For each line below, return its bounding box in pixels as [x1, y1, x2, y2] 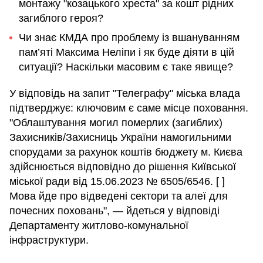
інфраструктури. [9, 234, 89, 247]
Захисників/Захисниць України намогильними [9, 131, 231, 144]
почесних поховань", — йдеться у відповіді [9, 205, 220, 217]
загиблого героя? [19, 12, 103, 25]
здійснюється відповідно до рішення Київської [9, 161, 236, 173]
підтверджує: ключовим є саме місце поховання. [9, 102, 248, 114]
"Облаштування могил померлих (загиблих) [9, 117, 222, 129]
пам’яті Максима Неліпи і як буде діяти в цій [19, 46, 234, 59]
